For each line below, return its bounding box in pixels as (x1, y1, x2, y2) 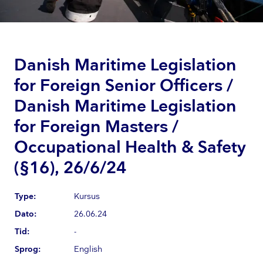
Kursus (74, 191, 100, 201)
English (74, 244, 102, 254)
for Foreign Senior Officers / (14, 76, 233, 96)
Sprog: (15, 244, 41, 254)
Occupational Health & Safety (14, 137, 246, 157)
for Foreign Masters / (14, 117, 178, 137)
